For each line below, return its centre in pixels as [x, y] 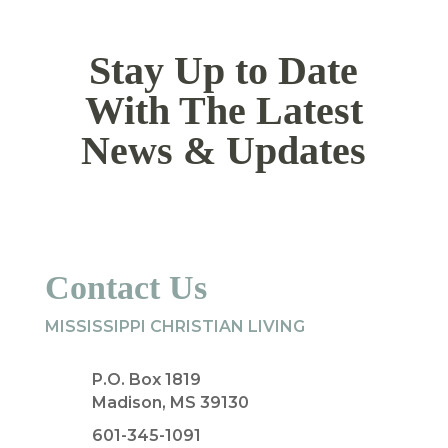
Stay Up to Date [224, 70]
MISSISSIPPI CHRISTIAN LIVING [174, 326]
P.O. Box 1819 [146, 379]
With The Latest [223, 110]
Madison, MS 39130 [170, 402]
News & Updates [224, 150]
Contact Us [125, 287]
